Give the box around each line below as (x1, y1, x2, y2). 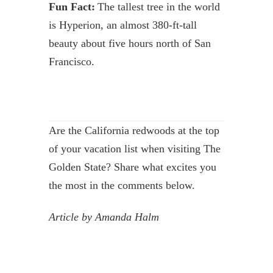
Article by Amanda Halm (48, 210, 159, 223)
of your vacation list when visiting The (48, 142, 221, 155)
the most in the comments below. (48, 179, 195, 191)
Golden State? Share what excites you (48, 160, 216, 173)
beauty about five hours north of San (48, 37, 211, 49)
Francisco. (48, 55, 97, 68)
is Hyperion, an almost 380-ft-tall (48, 18, 197, 31)
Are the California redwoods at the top (48, 124, 219, 136)
